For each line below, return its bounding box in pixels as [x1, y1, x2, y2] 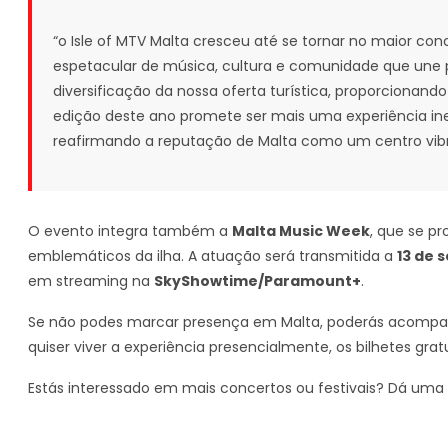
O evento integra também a [28, 221, 232, 241]
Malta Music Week [232, 221, 370, 241]
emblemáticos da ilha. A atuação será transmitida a [28, 246, 397, 266]
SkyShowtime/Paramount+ [154, 271, 361, 291]
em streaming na [28, 271, 154, 291]
